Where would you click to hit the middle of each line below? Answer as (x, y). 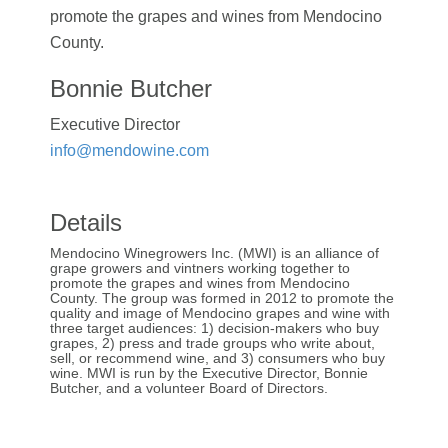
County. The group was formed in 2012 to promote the (222, 297)
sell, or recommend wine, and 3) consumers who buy (217, 357)
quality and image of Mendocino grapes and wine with (220, 312)
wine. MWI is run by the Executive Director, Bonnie (209, 372)
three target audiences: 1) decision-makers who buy (214, 327)
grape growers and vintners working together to (200, 267)
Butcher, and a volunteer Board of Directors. (189, 387)
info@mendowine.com (129, 150)
